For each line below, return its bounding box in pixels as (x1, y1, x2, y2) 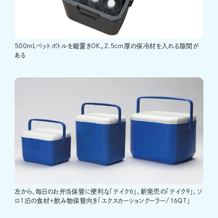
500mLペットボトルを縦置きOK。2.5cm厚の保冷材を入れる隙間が (15, 43, 199, 50)
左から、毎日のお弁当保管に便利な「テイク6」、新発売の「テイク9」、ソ (15, 188, 202, 195)
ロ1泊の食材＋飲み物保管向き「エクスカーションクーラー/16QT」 (15, 198, 191, 204)
